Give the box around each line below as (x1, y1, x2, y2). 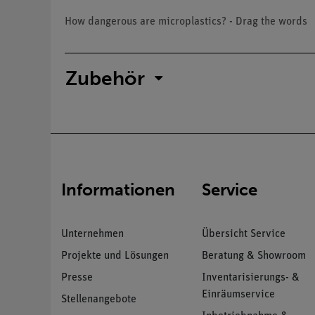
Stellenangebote (61, 293, 136, 305)
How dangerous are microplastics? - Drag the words (65, 16, 307, 28)
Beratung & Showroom (202, 250, 306, 262)
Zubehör (65, 67, 145, 91)
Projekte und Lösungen (61, 250, 169, 262)
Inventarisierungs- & (202, 271, 300, 283)
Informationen (61, 179, 175, 200)
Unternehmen (61, 228, 124, 240)
